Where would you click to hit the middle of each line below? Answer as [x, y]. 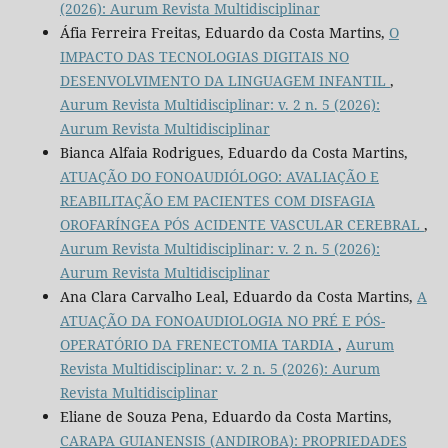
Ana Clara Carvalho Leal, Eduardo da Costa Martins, [238, 296]
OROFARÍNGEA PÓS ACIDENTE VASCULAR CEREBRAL [241, 224]
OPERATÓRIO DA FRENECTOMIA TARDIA [198, 344]
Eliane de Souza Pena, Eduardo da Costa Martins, [225, 416]
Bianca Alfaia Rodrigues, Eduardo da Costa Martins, [233, 152]
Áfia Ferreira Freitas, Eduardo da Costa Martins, [224, 32]
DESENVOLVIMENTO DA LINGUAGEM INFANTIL [224, 80]
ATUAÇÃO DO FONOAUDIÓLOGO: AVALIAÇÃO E [219, 176]
